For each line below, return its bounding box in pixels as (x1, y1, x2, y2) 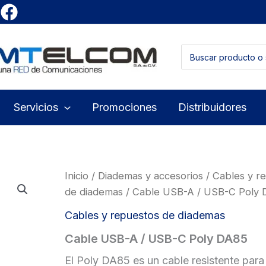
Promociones (91, 101, 157, 114)
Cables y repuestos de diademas (65, 208, 226, 221)
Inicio (65, 170, 89, 182)
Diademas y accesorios (98, 170, 204, 182)
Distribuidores (178, 101, 246, 114)
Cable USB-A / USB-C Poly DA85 (65, 231, 248, 246)
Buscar (181, 45, 208, 55)
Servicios (13, 101, 58, 114)
